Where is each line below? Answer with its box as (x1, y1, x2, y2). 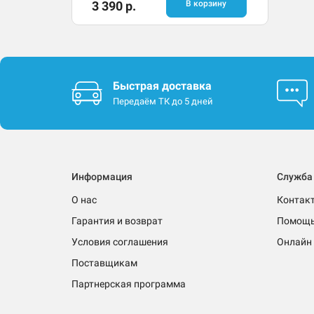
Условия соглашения (71, 236, 168, 248)
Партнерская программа (71, 278, 186, 290)
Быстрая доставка (113, 79, 212, 93)
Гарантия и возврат (71, 215, 163, 227)
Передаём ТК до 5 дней (113, 96, 213, 107)
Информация (71, 171, 132, 183)
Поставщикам (71, 257, 137, 269)
